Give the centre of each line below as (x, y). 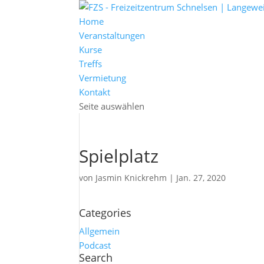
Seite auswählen (112, 106)
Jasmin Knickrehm (131, 178)
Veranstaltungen (112, 35)
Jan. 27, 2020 (201, 178)
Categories (105, 213)
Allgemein (100, 231)
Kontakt (95, 92)
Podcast (95, 245)
